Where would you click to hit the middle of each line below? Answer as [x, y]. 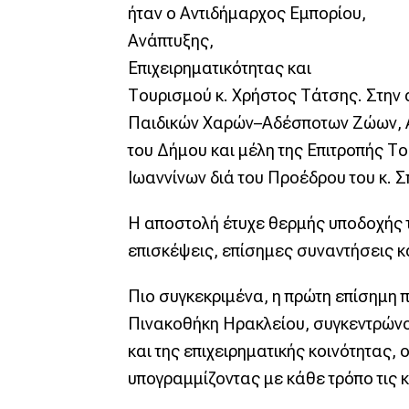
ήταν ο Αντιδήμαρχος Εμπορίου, [246, 13]
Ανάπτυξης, [170, 41]
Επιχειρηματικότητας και [219, 68]
